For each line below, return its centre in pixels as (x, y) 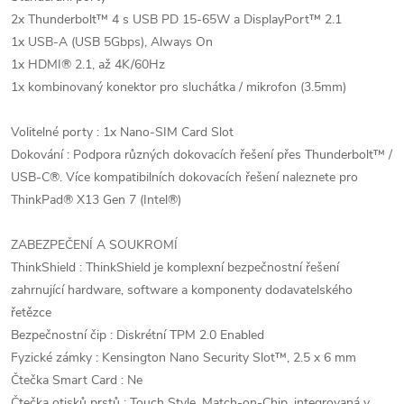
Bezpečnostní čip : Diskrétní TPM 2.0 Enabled (138, 335)
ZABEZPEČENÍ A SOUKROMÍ (94, 245)
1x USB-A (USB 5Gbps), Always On (112, 42)
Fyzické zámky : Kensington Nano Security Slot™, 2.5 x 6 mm (184, 358)
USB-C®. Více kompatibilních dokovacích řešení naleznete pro (184, 177)
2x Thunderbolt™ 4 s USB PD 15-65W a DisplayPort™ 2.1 (176, 19)
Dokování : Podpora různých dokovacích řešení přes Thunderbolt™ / (202, 155)
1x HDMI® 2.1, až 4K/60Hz (88, 64)
